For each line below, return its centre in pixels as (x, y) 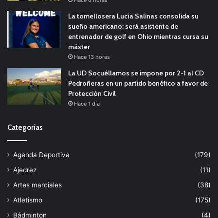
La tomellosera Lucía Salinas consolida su (133, 16)
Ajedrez (25, 170)
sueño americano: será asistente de (123, 27)
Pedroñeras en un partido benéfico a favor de (138, 83)
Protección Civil (92, 94)
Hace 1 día (87, 104)
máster (79, 47)
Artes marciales (37, 185)
